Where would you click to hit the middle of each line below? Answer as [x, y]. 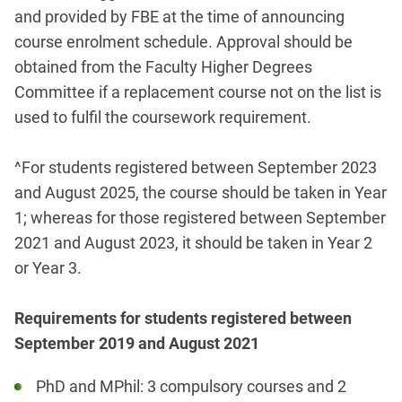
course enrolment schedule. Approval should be [184, 42]
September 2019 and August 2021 [137, 344]
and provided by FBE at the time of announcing [179, 17]
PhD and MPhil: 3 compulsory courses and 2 [191, 387]
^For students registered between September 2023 [196, 168]
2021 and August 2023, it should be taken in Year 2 [193, 243]
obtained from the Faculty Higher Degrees [163, 67]
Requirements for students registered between [183, 319]
